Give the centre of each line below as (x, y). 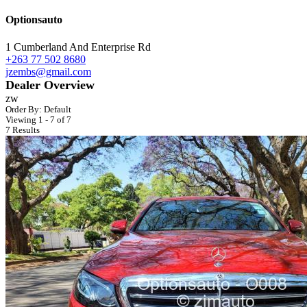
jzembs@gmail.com (48, 71)
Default (58, 109)
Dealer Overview (50, 85)
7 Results (23, 130)
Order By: (25, 109)
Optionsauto (34, 20)
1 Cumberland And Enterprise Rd (78, 47)
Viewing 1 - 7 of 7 (38, 120)
